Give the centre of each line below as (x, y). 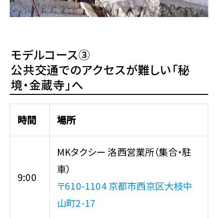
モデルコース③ (51, 54)
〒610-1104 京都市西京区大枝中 (125, 186)
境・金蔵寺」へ (47, 84)
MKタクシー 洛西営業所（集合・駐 (124, 152)
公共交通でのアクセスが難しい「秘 (100, 69)
